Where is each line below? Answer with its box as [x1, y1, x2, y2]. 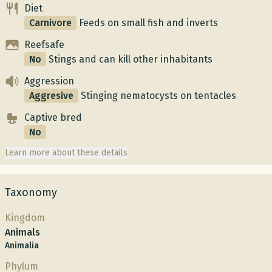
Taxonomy [5, 186, 57, 199]
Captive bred [24, 112, 82, 123]
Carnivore [29, 17, 72, 29]
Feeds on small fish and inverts [79, 17, 218, 29]
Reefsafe [24, 39, 64, 50]
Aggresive [29, 90, 73, 101]
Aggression [24, 75, 74, 87]
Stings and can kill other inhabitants [49, 53, 212, 65]
